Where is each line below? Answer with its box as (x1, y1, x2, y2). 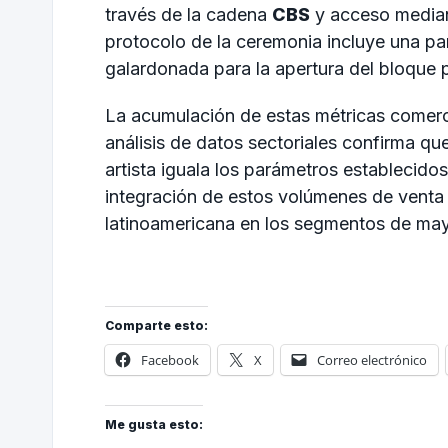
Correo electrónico (317, 350, 427, 369)
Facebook (141, 350, 199, 369)
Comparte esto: (105, 317, 208, 333)
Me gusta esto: (105, 416, 203, 432)
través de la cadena (105, 3, 272, 25)
